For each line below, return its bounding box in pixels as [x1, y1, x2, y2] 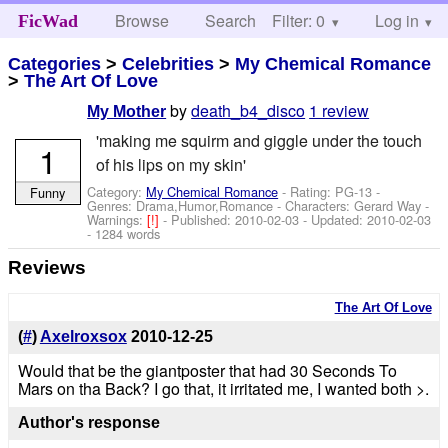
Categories [8, 53, 102, 74]
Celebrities [122, 53, 215, 74]
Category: [87, 181, 147, 201]
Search [205, 9, 257, 32]
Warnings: [87, 209, 148, 229]
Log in [374, 9, 419, 32]
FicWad [17, 11, 78, 31]
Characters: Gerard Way [285, 195, 422, 215]
